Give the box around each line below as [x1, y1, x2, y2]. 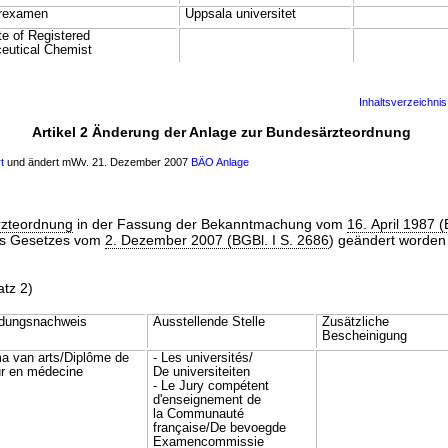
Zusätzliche [321, 315, 389, 329]
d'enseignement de [152, 393, 261, 407]
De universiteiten [152, 365, 250, 379]
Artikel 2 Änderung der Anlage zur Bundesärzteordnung [32, 124, 411, 140]
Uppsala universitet [185, 7, 296, 21]
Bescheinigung [321, 329, 407, 343]
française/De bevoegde [152, 421, 286, 435]
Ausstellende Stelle [152, 315, 265, 329]
